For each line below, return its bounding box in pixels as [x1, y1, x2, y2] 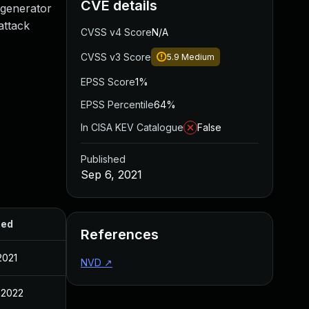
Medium [181, 52, 215, 62]
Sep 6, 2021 [81, 168, 142, 181]
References [81, 226, 159, 243]
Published [81, 153, 126, 165]
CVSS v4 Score [81, 26, 152, 38]
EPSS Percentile [81, 99, 154, 110]
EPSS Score [81, 76, 135, 88]
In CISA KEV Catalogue [81, 121, 183, 133]
